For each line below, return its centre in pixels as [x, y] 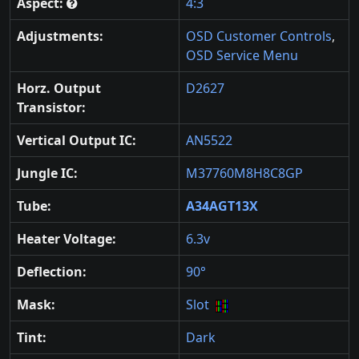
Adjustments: [60, 36]
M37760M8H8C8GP [244, 173]
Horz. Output [59, 89]
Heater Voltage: [67, 239]
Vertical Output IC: [77, 141]
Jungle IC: [47, 173]
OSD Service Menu [242, 56]
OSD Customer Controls [259, 36]
